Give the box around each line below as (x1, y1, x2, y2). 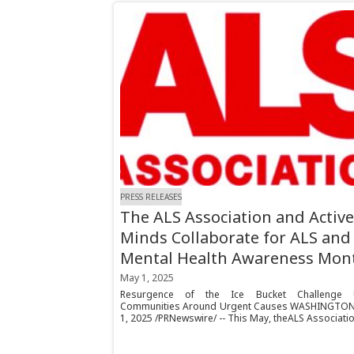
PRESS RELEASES (119, 190, 182, 202)
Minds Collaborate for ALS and (119, 227, 351, 249)
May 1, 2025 (119, 271, 174, 285)
